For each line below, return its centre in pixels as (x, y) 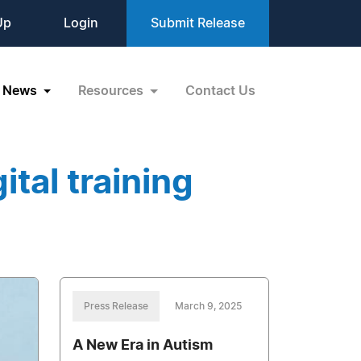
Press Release (116, 306)
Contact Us (220, 91)
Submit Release (198, 23)
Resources (113, 91)
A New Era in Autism (143, 346)
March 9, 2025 (209, 306)
